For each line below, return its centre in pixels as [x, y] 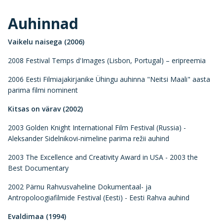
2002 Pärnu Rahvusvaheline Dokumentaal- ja [80, 186]
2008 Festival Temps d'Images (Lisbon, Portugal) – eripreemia [107, 60]
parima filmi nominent [43, 90]
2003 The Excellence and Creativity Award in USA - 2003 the [103, 157]
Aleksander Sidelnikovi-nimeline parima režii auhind [89, 138]
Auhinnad [43, 23]
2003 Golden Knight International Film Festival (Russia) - [97, 127]
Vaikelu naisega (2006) [46, 41]
